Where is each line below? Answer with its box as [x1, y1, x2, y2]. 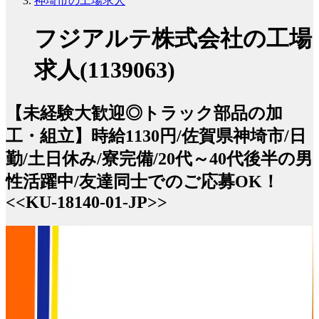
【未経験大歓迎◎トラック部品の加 [6, 103, 283, 122]
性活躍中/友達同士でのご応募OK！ [6, 172, 279, 191]
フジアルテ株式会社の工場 [34, 26, 312, 52]
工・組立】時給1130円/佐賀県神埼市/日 [6, 126, 306, 145]
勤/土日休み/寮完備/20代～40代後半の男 [6, 149, 313, 168]
